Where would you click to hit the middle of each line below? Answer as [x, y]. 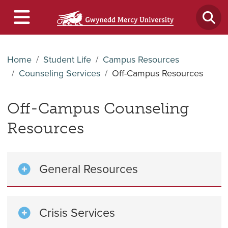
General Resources [89, 169]
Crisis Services [77, 213]
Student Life [67, 60]
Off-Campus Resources [157, 73]
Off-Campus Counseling [98, 108]
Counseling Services [59, 73]
